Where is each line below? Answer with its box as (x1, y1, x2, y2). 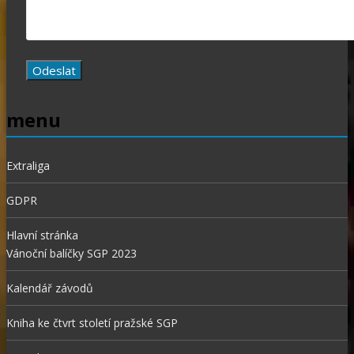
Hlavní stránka (6, 227, 78, 243)
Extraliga (6, 157, 50, 173)
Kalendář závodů (6, 280, 93, 296)
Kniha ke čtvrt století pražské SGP (6, 314, 178, 330)
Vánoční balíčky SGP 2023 (6, 245, 137, 261)
